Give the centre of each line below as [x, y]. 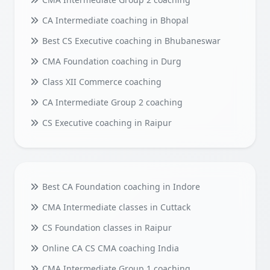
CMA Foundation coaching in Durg [110, 61]
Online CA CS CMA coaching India [109, 248]
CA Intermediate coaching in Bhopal [114, 20]
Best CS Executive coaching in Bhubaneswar [130, 41]
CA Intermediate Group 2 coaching [111, 102]
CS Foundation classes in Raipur [105, 228]
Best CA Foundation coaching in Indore [120, 187]
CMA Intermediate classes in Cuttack [115, 207]
